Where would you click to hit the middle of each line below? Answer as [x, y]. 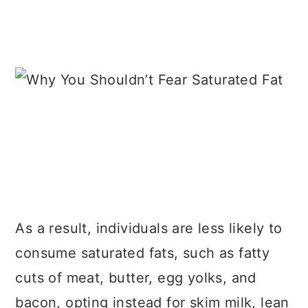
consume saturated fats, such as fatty [143, 253]
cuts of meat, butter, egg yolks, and [136, 278]
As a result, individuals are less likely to [149, 228]
